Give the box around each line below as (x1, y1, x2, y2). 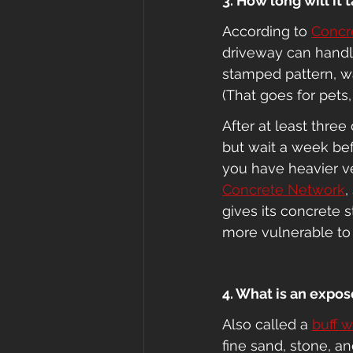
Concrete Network (222, 181, 345, 198)
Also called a (222, 316, 312, 333)
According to (222, 23, 311, 39)
